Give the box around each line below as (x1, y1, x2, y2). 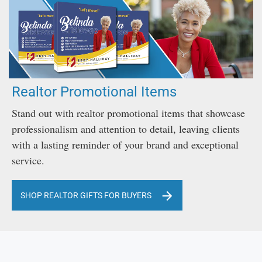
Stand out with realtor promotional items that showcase (12, 106, 245, 120)
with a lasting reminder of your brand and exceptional (12, 137, 239, 152)
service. (12, 153, 44, 168)
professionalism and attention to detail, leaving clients (12, 122, 240, 136)
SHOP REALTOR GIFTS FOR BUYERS (20, 191, 151, 201)
